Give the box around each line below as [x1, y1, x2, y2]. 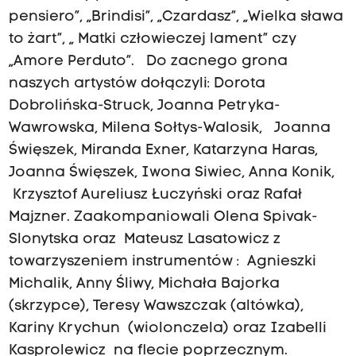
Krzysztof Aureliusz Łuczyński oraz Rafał [8, 188, 302, 203]
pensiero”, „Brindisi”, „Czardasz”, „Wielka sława [8, 10, 343, 25]
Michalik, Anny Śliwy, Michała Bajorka [8, 277, 280, 292]
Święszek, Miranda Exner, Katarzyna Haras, [8, 143, 318, 159]
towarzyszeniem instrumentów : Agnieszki [8, 254, 316, 270]
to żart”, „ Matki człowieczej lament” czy [8, 32, 296, 48]
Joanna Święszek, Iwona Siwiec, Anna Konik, [8, 165, 335, 181]
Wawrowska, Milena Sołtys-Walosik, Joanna [8, 121, 331, 137]
